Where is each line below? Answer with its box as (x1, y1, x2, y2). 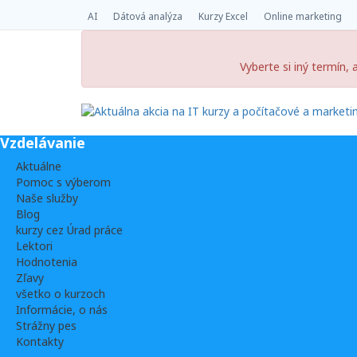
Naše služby (16, 190, 78, 206)
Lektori (16, 238, 53, 254)
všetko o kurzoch (16, 286, 105, 302)
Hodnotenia (16, 254, 77, 270)
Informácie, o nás (16, 302, 108, 318)
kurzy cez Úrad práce (16, 222, 123, 238)
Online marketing (264, 10, 342, 24)
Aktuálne (16, 159, 61, 175)
